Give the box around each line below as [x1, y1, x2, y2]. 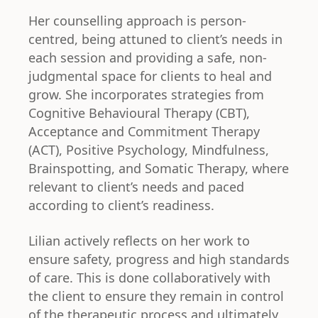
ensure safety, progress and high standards [28, 251, 290, 268]
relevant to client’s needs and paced [28, 178, 244, 195]
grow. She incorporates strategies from [28, 86, 264, 103]
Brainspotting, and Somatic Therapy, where [28, 160, 289, 177]
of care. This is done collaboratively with [28, 269, 270, 286]
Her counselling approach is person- [28, 12, 246, 29]
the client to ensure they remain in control [28, 287, 284, 305]
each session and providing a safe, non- [28, 49, 267, 66]
